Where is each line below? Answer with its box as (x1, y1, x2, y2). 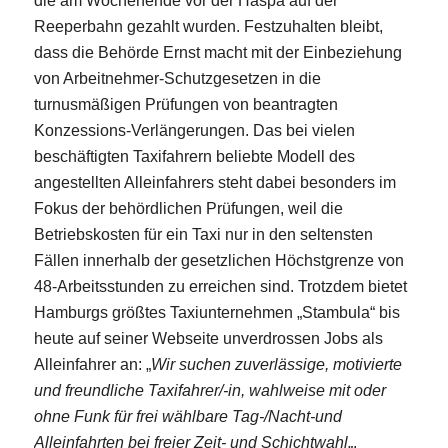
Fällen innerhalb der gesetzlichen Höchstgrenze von (33, 252, 404, 270)
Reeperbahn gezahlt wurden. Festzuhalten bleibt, (33, 18, 383, 36)
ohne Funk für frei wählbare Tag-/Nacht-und (33, 408, 342, 426)
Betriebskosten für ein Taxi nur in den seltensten (33, 226, 373, 244)
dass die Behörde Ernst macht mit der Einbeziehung (33, 44, 402, 62)
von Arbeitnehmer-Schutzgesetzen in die (33, 70, 321, 88)
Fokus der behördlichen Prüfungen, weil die (33, 200, 343, 218)
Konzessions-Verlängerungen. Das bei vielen (33, 122, 355, 140)
